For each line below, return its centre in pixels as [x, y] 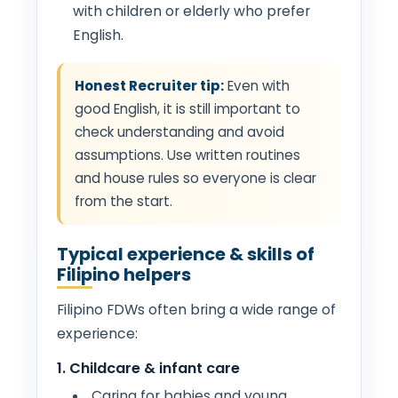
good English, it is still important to [187, 108]
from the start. [123, 201]
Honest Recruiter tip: [149, 85]
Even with [257, 85]
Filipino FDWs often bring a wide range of [196, 309]
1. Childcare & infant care [148, 368]
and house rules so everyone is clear [195, 178]
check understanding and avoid [179, 131]
